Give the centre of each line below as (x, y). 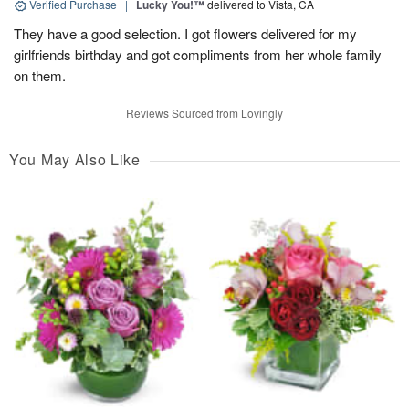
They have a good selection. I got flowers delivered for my (185, 34)
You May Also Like (75, 160)
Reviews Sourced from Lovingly (204, 113)
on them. (40, 76)
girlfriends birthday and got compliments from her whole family (198, 55)
